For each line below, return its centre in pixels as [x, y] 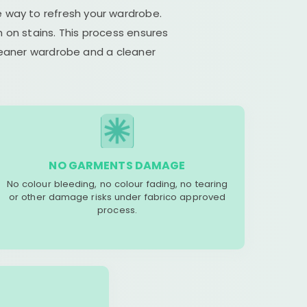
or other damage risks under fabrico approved [117, 197]
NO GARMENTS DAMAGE [117, 165]
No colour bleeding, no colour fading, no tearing [117, 184]
